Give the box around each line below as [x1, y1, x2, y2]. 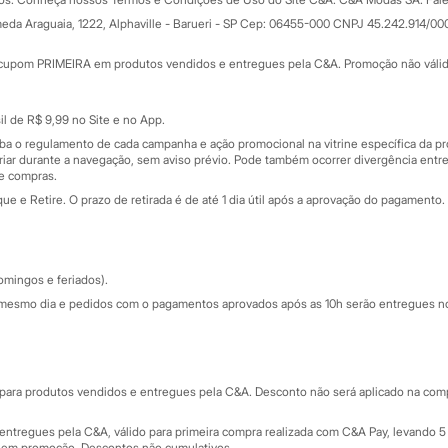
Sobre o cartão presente [240, 95, 394, 112]
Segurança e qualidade [224, 332, 372, 349]
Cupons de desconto [240, 47, 371, 64]
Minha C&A [240, 23, 311, 40]
